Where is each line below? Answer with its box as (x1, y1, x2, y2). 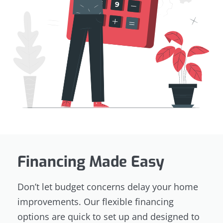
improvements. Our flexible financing (17, 195, 174, 208)
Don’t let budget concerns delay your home (17, 180, 198, 193)
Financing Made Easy (17, 151, 164, 172)
